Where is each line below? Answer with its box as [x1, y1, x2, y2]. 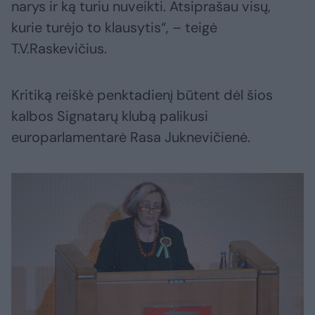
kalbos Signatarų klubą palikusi [11, 107, 208, 126]
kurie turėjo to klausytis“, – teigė [11, 18, 217, 37]
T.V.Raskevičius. [11, 39, 107, 58]
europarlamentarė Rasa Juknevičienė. [11, 128, 250, 147]
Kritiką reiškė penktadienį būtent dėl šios [11, 86, 273, 105]
